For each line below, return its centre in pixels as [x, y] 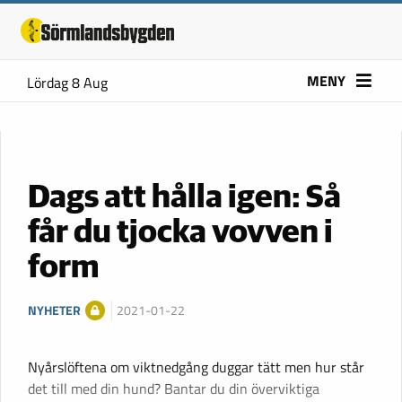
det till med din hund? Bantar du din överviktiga [174, 388]
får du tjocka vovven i [180, 233]
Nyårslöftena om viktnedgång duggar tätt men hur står [196, 367]
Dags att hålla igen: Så [184, 198]
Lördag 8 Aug [67, 83]
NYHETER [54, 310]
